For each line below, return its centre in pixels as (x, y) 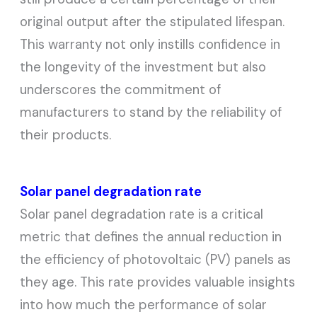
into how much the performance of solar (144, 304)
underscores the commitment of (121, 89)
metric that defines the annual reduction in (151, 236)
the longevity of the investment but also (143, 67)
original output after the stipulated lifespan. (152, 21)
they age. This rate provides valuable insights (158, 282)
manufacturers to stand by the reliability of (151, 112)
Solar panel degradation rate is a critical (142, 214)
